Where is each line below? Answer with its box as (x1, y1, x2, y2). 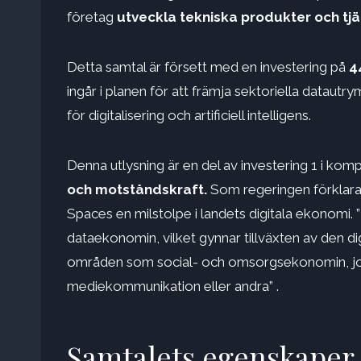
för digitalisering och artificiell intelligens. (67, 107, 311, 124)
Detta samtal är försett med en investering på (67, 59, 346, 76)
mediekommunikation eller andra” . (67, 278, 279, 295)
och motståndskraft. (67, 181, 207, 198)
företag (67, 9, 114, 26)
